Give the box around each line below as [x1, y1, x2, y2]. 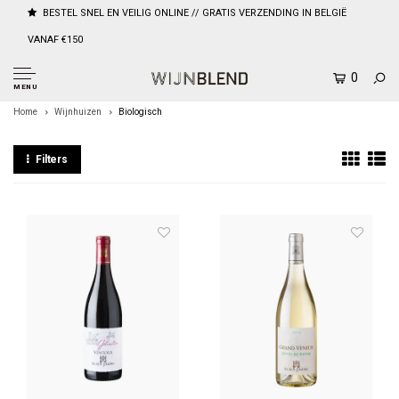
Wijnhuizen [54, 107, 102, 117]
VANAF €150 [28, 34, 83, 45]
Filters [35, 153, 69, 166]
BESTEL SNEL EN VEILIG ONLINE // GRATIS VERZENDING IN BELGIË [43, 7, 346, 19]
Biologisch [118, 107, 162, 117]
